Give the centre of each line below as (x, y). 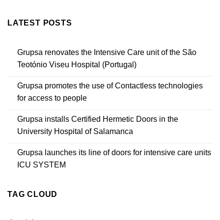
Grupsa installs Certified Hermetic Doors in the (98, 119)
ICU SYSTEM (41, 165)
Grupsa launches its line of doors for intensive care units (114, 153)
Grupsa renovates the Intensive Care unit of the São (107, 53)
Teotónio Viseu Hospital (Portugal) (77, 65)
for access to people (52, 98)
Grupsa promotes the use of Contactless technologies (110, 86)
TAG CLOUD (33, 194)
